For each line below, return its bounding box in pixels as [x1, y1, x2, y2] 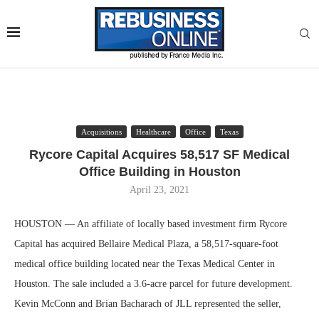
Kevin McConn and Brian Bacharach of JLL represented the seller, [14, 298, 281, 309]
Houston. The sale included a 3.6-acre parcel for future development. [14, 278, 293, 289]
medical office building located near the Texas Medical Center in [14, 258, 275, 269]
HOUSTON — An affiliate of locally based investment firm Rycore [14, 219, 287, 229]
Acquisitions [80, 127, 122, 136]
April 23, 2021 [130, 184, 189, 195]
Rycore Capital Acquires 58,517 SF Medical [29, 147, 290, 162]
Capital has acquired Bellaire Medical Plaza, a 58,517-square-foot [14, 239, 278, 249]
